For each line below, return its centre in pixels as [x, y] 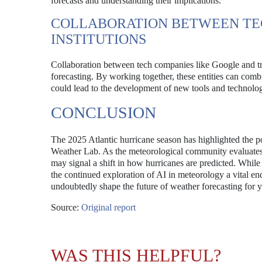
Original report [108, 207]
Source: [66, 207]
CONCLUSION [104, 113]
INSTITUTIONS [99, 39]
